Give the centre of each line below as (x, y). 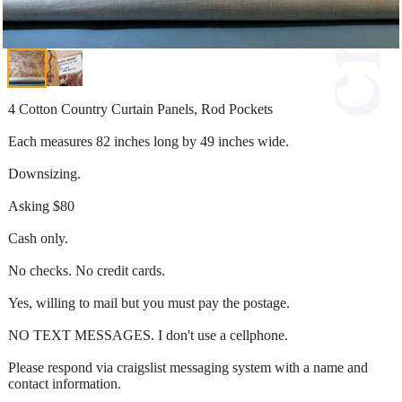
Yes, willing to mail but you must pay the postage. (149, 302)
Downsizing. (44, 173)
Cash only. (38, 238)
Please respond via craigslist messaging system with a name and (188, 367)
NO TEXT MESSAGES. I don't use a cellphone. (148, 335)
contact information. (65, 383)
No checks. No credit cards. (87, 270)
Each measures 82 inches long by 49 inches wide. (149, 141)
